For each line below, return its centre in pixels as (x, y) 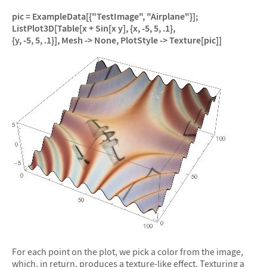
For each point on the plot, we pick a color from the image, (128, 251)
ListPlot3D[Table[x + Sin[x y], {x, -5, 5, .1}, (94, 28)
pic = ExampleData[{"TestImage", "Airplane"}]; (105, 16)
